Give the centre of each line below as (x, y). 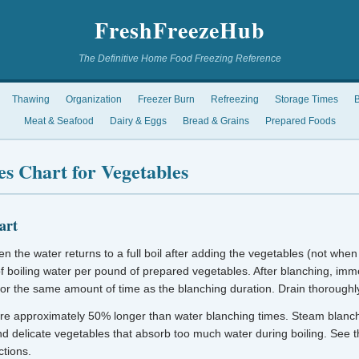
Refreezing (234, 99)
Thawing (30, 99)
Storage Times (306, 99)
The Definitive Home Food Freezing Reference (179, 58)
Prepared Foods (300, 121)
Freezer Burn (166, 99)
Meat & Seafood (58, 121)
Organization (93, 99)
